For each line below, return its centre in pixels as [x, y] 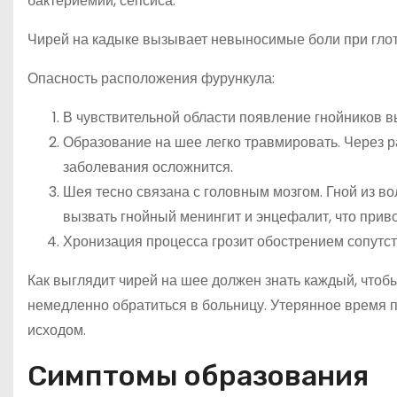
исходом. [57, 331]
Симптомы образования [198, 376]
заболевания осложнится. [148, 167]
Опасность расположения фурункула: [151, 79]
